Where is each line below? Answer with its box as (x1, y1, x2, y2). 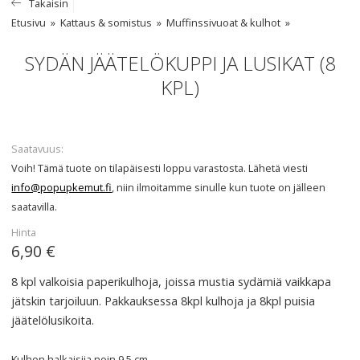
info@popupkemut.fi (11, 180, 112, 194)
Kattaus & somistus (60, 15, 153, 30)
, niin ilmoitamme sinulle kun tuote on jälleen (112, 180, 326, 194)
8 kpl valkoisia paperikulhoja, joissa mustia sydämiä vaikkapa (11, 274, 332, 289)
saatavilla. (11, 199, 58, 214)
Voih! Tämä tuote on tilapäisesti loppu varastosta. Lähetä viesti (11, 161, 309, 175)
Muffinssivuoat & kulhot (166, 15, 281, 30)
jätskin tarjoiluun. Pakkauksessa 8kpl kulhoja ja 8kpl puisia (11, 293, 316, 309)
